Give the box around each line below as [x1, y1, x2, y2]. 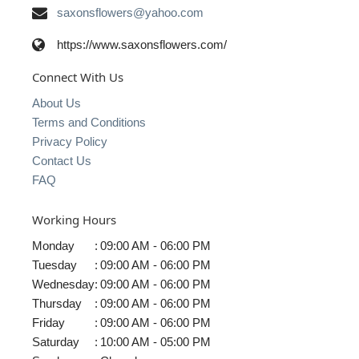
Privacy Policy [32, 135, 107, 149]
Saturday [32, 334, 79, 349]
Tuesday [32, 257, 77, 272]
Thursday [32, 296, 82, 310]
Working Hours [32, 211, 116, 228]
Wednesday [32, 276, 95, 291]
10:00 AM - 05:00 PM [100, 334, 211, 349]
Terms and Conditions [32, 115, 146, 130]
